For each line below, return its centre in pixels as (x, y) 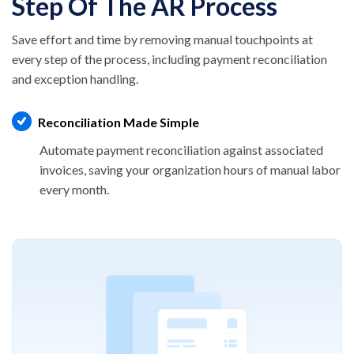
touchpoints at (274, 40)
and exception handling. (75, 79)
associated (294, 150)
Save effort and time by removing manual (123, 40)
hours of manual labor (282, 170)
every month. (74, 190)
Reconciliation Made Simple (119, 122)
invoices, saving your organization (132, 170)
